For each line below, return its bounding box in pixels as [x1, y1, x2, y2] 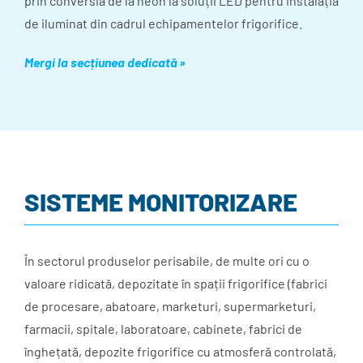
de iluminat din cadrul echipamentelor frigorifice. [24, 15, 302, 32]
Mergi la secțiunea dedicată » [24, 54, 186, 70]
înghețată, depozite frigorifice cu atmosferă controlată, [24, 344, 336, 360]
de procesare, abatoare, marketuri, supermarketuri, [24, 298, 316, 314]
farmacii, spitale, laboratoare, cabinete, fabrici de [24, 321, 302, 337]
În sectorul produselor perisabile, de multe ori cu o [24, 253, 310, 269]
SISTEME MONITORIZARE [24, 186, 297, 217]
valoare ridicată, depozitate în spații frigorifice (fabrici [24, 275, 327, 292]
